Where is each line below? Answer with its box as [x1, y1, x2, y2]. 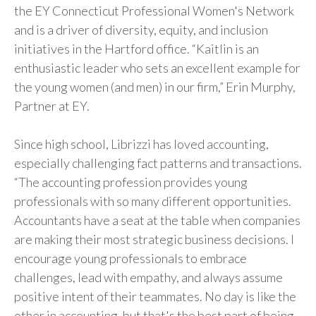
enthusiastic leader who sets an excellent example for [14, 60, 300, 76]
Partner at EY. [14, 98, 90, 114]
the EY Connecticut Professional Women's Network [14, 3, 294, 19]
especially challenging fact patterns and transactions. [14, 155, 302, 171]
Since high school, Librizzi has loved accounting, [14, 136, 269, 152]
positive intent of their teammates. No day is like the [14, 288, 296, 305]
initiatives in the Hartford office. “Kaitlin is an [14, 41, 259, 57]
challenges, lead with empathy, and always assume [14, 269, 283, 286]
